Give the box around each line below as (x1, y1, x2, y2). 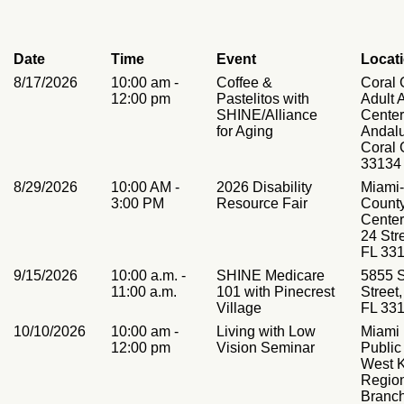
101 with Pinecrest (216, 284, 335, 299)
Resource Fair (216, 196, 308, 211)
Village (216, 300, 262, 316)
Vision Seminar (216, 340, 315, 355)
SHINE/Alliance (216, 107, 317, 123)
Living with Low (216, 324, 316, 339)
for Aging (216, 124, 273, 139)
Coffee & (216, 75, 272, 90)
